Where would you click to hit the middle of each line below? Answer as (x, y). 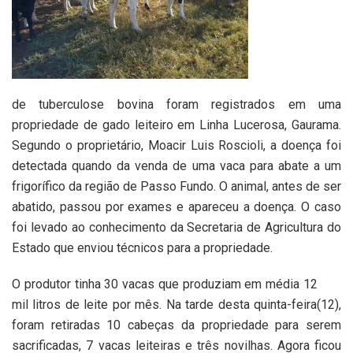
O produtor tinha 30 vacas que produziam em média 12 (165, 284)
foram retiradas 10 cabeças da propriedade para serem (176, 325)
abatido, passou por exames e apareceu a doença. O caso (176, 206)
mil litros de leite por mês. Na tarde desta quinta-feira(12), (176, 304)
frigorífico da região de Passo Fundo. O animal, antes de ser (176, 186)
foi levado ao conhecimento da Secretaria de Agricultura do (176, 227)
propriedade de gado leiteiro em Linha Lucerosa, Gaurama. (176, 124)
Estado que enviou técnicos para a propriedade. (142, 247)
